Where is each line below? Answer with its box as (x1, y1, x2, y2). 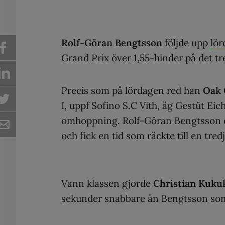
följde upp (162, 36, 210, 49)
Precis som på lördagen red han (61, 84, 203, 96)
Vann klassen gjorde (61, 177, 153, 189)
